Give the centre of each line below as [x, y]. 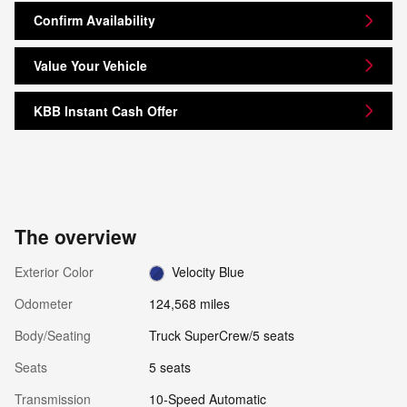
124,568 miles [189, 303]
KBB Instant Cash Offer [105, 110]
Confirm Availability [94, 20]
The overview [75, 236]
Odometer [44, 303]
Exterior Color [54, 271]
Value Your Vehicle [90, 65]
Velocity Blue [208, 271]
